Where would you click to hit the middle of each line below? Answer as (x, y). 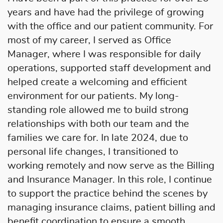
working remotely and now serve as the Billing (111, 166)
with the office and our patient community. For (110, 26)
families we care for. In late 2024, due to (98, 138)
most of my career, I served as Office (89, 40)
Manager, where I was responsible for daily (104, 54)
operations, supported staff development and (109, 68)
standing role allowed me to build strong (98, 110)
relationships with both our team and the (98, 124)
